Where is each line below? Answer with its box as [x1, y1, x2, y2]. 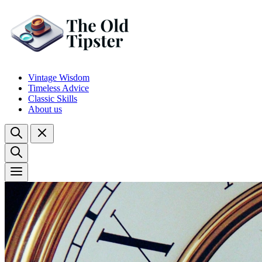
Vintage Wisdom [28, 73, 89, 82]
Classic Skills [28, 94, 77, 104]
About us [28, 104, 62, 114]
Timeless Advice [28, 83, 89, 93]
